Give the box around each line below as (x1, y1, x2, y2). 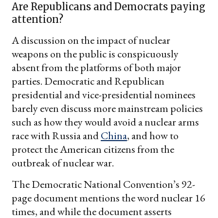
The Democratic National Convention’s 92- (12, 177, 195, 192)
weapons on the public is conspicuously (12, 47, 179, 61)
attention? (12, 13, 63, 26)
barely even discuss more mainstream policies (12, 101, 203, 116)
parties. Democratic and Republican (12, 74, 164, 89)
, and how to (127, 128, 179, 143)
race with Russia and (12, 128, 101, 143)
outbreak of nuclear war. (12, 156, 114, 170)
